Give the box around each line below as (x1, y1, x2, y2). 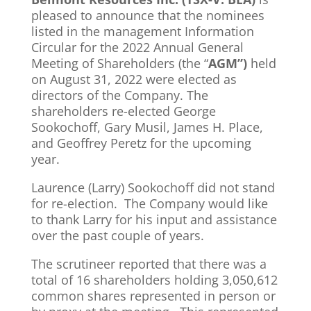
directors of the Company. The (31, 87, 208, 103)
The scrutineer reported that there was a (31, 255, 267, 272)
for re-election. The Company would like (31, 195, 268, 212)
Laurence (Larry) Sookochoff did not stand (31, 179, 275, 196)
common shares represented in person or (31, 287, 276, 304)
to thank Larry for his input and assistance (31, 211, 277, 228)
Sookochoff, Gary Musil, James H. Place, (31, 119, 263, 135)
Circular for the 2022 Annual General (31, 39, 244, 56)
